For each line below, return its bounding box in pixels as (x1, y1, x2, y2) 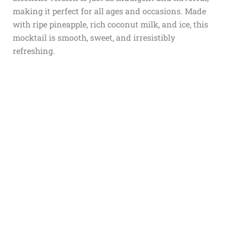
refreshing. (12, 45, 55, 56)
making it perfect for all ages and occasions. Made (12, 6, 206, 16)
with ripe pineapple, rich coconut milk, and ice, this (12, 19, 208, 30)
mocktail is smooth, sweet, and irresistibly (12, 32, 175, 43)
